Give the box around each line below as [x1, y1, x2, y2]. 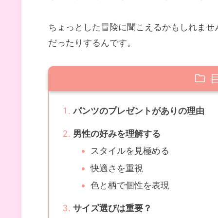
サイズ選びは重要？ [73, 202, 152, 213]
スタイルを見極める [91, 145, 170, 156]
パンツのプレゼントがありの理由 [73, 106, 205, 116]
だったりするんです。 [48, 37, 136, 48]
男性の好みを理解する [73, 128, 161, 139]
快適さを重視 [91, 163, 144, 173]
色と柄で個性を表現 [91, 180, 170, 191]
